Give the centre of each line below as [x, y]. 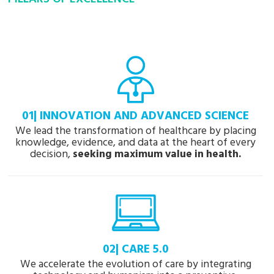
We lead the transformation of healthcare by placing [135, 131]
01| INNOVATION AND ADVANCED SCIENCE [135, 116]
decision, [51, 154]
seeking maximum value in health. [157, 154]
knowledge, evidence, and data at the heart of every [135, 143]
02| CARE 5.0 [135, 249]
